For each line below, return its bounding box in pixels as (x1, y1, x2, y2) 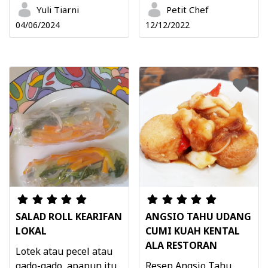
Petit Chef (166, 4, 209, 16)
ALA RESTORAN (145, 238, 217, 252)
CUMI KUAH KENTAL (145, 224, 240, 237)
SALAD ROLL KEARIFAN (16, 209, 122, 223)
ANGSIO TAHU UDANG (145, 209, 251, 223)
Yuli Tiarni (36, 4, 79, 16)
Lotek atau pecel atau (16, 244, 112, 258)
